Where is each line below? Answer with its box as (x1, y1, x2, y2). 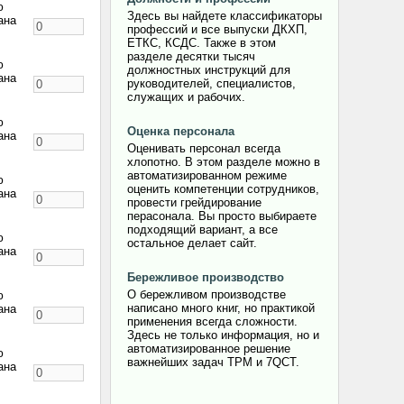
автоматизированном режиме (127, 169, 287, 182)
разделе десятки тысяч (127, 50, 255, 63)
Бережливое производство (127, 271, 284, 284)
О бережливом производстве (127, 288, 286, 301)
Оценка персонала (127, 124, 234, 138)
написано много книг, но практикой (127, 301, 315, 315)
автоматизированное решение (127, 342, 290, 355)
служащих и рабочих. (127, 90, 245, 104)
